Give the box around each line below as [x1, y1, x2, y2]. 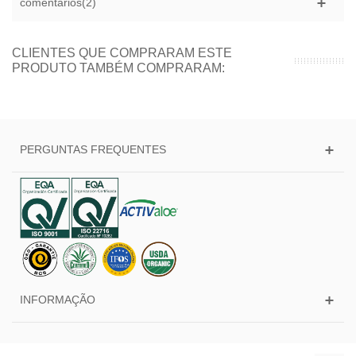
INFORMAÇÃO [20, 292, 95, 306]
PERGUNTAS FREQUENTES [20, 143, 166, 157]
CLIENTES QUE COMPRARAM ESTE [12, 46, 232, 60]
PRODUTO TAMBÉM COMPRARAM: [12, 61, 225, 75]
